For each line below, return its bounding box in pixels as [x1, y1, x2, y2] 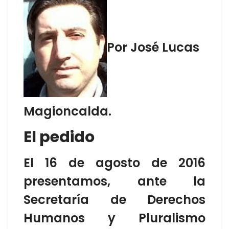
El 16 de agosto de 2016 [24, 154, 205, 171]
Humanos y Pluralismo [24, 209, 205, 226]
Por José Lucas [107, 38, 199, 56]
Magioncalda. [24, 102, 111, 120]
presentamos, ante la [24, 172, 205, 190]
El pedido [24, 126, 95, 148]
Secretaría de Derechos [24, 191, 205, 208]
